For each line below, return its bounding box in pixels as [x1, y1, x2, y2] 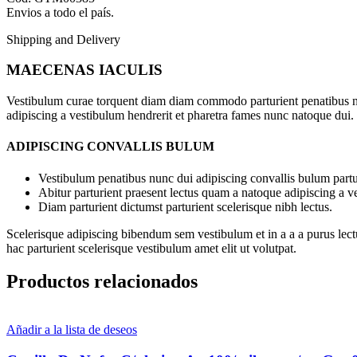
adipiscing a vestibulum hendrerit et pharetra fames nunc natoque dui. [6, 108, 354, 122]
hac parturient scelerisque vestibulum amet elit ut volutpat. [6, 241, 296, 255]
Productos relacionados [6, 271, 198, 292]
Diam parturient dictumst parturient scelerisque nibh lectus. [38, 199, 332, 214]
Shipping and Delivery [6, 32, 120, 46]
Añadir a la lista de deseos [6, 323, 137, 337]
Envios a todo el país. [6, 5, 114, 19]
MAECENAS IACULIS [6, 61, 163, 79]
